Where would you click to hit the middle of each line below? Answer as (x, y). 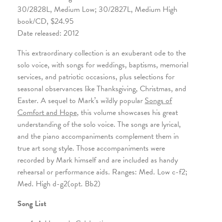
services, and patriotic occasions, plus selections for (96, 77)
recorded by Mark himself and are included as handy (98, 160)
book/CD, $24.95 (46, 22)
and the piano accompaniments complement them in (98, 137)
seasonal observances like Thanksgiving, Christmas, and (102, 89)
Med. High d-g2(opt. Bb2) (59, 184)
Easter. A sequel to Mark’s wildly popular (81, 101)
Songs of (158, 101)
